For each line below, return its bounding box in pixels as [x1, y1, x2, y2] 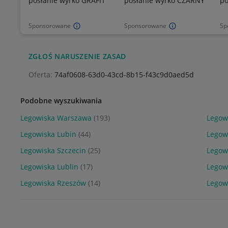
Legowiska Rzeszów [20, 178, 86, 188]
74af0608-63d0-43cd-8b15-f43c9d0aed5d [52, 70, 194, 80]
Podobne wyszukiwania [20, 96, 102, 106]
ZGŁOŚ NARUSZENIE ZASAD [28, 51, 126, 62]
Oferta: [28, 70, 52, 80]
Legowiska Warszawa [20, 113, 92, 123]
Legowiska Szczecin [20, 146, 86, 156]
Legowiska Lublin [20, 162, 78, 172]
